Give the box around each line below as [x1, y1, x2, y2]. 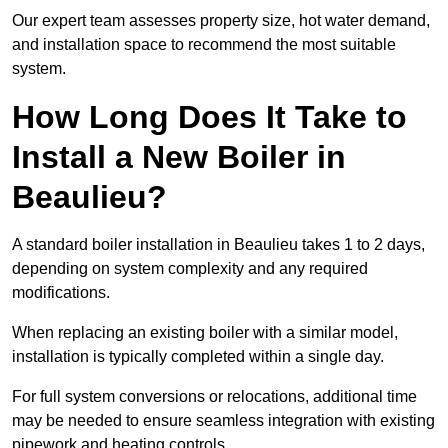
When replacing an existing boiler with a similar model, [12, 324, 398, 342]
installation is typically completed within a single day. [12, 348, 388, 366]
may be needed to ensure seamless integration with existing [12, 412, 435, 430]
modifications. [12, 284, 114, 302]
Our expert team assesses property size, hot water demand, [12, 12, 430, 30]
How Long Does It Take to [12, 99, 407, 136]
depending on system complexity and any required [12, 260, 368, 278]
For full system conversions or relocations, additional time [12, 388, 417, 406]
